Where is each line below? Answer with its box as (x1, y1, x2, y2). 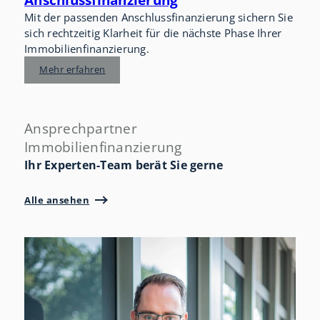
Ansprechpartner (24, 119, 137, 137)
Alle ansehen (24, 193, 90, 206)
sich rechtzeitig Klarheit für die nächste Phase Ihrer (24, 25, 282, 40)
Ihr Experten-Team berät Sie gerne (24, 156, 224, 173)
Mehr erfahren (39, 63, 106, 76)
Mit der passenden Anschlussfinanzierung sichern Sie (24, 9, 293, 24)
